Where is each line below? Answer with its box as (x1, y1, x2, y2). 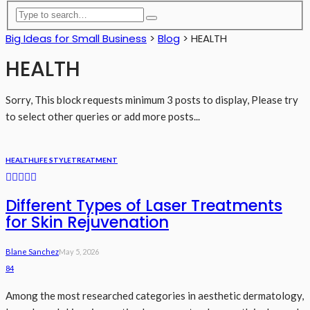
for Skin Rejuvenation (6, 211, 169, 234)
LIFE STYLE (34, 155, 71, 164)
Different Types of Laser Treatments (6, 194, 282, 217)
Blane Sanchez (6, 247, 59, 257)
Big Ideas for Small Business (6, 30, 147, 46)
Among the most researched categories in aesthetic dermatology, (6, 289, 304, 302)
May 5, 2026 (59, 247, 99, 257)
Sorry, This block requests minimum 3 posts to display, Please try (6, 93, 298, 106)
